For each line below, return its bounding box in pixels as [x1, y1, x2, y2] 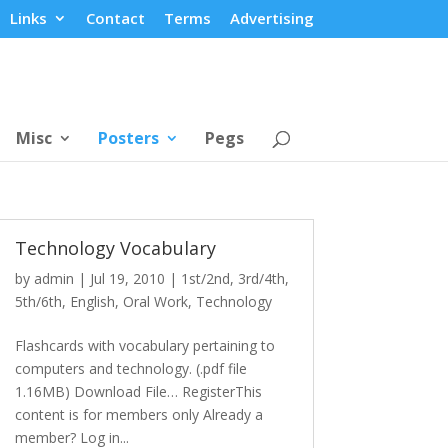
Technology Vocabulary [15, 235, 217, 260]
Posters [97, 126, 159, 149]
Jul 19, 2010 [90, 268, 166, 288]
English [70, 291, 116, 311]
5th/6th [15, 291, 63, 311]
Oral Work [123, 291, 189, 311]
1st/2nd [181, 268, 231, 288]
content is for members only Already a [15, 404, 264, 424]
